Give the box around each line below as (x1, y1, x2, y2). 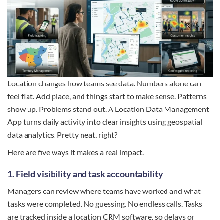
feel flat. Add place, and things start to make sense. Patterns (7, 91, 207, 101)
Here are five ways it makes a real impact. (7, 147, 144, 157)
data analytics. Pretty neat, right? (7, 130, 117, 139)
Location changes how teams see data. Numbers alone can (7, 79, 201, 88)
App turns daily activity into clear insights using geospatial (7, 117, 202, 127)
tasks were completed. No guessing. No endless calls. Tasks (7, 199, 202, 209)
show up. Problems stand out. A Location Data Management (7, 104, 209, 114)
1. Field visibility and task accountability (7, 168, 163, 180)
